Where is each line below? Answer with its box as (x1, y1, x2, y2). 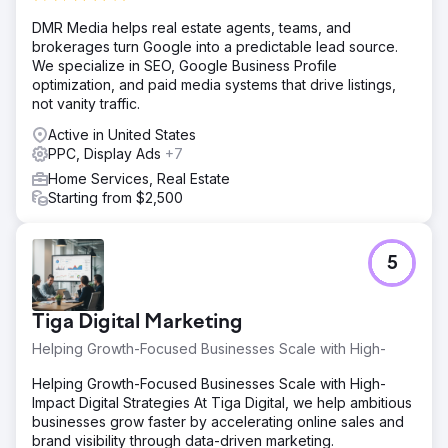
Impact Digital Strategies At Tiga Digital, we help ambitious (32, 393, 412, 411)
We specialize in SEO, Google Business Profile (32, 56, 337, 74)
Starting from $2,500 (48, 188, 183, 206)
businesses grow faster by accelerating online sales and (32, 412, 404, 430)
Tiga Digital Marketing (32, 311, 243, 334)
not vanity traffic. (32, 94, 140, 112)
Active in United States (48, 125, 196, 143)
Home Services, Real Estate (48, 169, 230, 187)
